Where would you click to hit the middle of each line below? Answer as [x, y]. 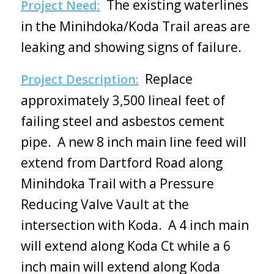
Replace [165, 79]
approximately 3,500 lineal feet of [123, 101]
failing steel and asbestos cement [122, 121]
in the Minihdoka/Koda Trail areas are [135, 27]
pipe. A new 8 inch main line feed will [133, 142]
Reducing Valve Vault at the [105, 205]
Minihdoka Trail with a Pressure [117, 184]
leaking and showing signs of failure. [131, 47]
